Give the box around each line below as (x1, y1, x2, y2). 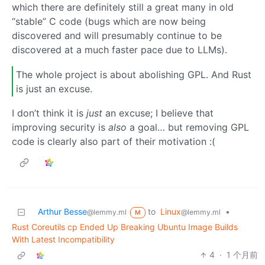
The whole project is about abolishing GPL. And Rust (16, 68, 251, 80)
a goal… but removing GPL (127, 121, 249, 134)
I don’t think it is (12, 107, 86, 119)
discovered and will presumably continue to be (12, 30, 222, 42)
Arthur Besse (38, 206, 87, 217)
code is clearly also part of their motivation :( (12, 135, 215, 148)
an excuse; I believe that (102, 107, 214, 119)
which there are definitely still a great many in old (12, 1, 234, 14)
